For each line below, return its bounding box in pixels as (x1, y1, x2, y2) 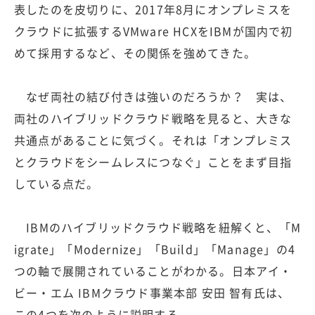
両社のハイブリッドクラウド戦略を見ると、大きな (14, 109, 292, 127)
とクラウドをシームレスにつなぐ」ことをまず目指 (14, 153, 292, 170)
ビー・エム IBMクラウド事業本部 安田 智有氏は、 (14, 283, 290, 301)
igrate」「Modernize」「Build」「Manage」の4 (14, 240, 296, 257)
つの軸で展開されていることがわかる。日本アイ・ (14, 262, 292, 279)
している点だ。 (14, 174, 99, 192)
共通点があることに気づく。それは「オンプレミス (14, 131, 292, 148)
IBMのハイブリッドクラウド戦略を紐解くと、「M (14, 218, 301, 236)
